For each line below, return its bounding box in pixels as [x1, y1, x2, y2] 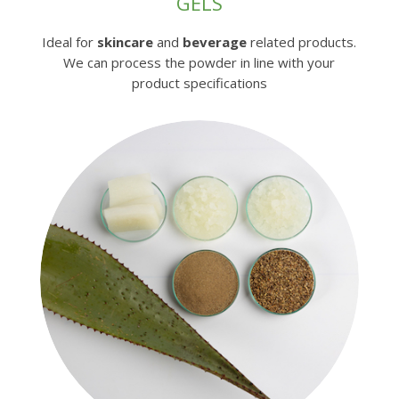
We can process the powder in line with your [63, 53, 336, 71]
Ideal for [42, 32, 98, 51]
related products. [250, 32, 357, 51]
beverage [179, 32, 251, 51]
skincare [97, 32, 158, 51]
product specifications [131, 73, 267, 92]
